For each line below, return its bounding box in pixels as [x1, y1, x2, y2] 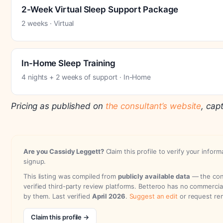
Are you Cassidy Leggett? [23, 147, 104, 155]
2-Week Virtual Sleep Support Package [21, 4, 179, 14]
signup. [23, 157, 46, 165]
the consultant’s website [105, 101, 202, 111]
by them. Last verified [23, 192, 92, 200]
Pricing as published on [11, 101, 106, 111]
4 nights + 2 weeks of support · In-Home [21, 72, 151, 81]
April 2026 [92, 192, 125, 200]
